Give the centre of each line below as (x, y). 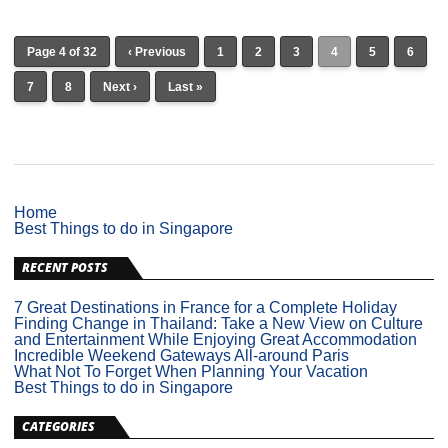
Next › (120, 87)
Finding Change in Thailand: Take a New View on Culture (218, 323)
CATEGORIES (58, 426)
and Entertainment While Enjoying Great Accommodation (215, 339)
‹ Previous (157, 52)
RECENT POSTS (65, 267)
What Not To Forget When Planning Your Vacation (191, 371)
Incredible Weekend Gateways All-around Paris (181, 355)
